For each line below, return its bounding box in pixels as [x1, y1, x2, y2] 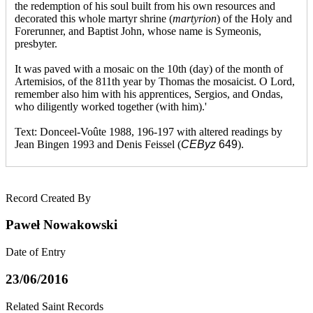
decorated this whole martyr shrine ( [15, 12, 173, 24]
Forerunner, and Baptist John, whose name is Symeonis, [15, 24, 261, 37]
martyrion [173, 12, 217, 24]
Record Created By [6, 191, 91, 204]
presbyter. [15, 37, 57, 50]
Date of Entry [6, 246, 66, 259]
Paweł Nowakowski [6, 217, 117, 233]
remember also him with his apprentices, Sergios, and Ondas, [15, 87, 283, 100]
